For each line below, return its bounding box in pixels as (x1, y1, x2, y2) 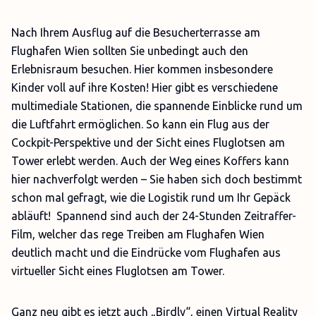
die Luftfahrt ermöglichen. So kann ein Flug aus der (11, 118, 269, 130)
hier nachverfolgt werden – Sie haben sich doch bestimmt (11, 173, 302, 186)
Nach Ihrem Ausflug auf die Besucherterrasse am (11, 26, 260, 39)
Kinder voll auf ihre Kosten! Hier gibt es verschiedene (11, 81, 278, 94)
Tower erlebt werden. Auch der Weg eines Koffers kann (11, 154, 289, 167)
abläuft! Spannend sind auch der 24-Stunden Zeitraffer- (11, 209, 296, 222)
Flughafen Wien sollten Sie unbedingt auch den (11, 44, 248, 57)
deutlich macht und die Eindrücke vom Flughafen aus (11, 246, 281, 259)
